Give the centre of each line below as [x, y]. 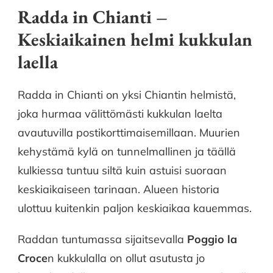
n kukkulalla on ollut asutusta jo [126, 258]
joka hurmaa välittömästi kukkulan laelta [120, 113]
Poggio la [211, 239]
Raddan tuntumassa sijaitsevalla [101, 239]
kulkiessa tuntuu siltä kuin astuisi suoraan [122, 170]
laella [38, 62]
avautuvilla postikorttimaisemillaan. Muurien [129, 132]
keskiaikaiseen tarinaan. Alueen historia [119, 189]
